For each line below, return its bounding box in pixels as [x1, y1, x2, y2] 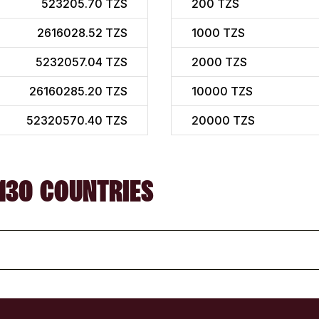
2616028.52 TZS [37, 26, 127, 41]
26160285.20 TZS [29, 84, 127, 99]
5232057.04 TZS [36, 55, 127, 70]
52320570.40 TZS [26, 113, 127, 128]
